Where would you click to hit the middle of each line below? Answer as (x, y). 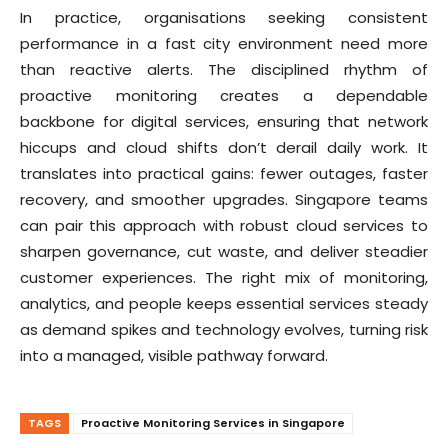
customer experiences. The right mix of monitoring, (224, 278)
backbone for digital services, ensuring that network (224, 122)
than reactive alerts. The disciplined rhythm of (224, 70)
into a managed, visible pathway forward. (174, 356)
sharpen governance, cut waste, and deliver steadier (224, 252)
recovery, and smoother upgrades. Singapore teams (224, 200)
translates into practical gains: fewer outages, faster (224, 174)
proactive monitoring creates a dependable (224, 96)
